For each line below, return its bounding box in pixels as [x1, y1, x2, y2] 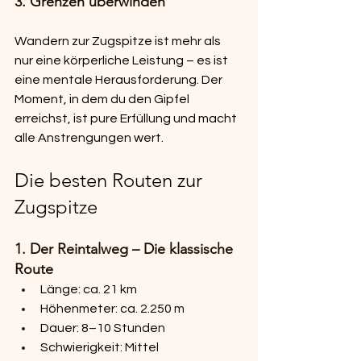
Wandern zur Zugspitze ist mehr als [15, 35, 223, 48]
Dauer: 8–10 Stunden [40, 322, 165, 335]
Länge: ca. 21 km [40, 283, 137, 297]
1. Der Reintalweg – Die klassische [15, 240, 237, 259]
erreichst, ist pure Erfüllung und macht [15, 112, 239, 126]
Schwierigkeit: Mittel [40, 341, 159, 355]
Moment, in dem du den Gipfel [15, 93, 192, 106]
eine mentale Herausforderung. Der [15, 73, 225, 87]
